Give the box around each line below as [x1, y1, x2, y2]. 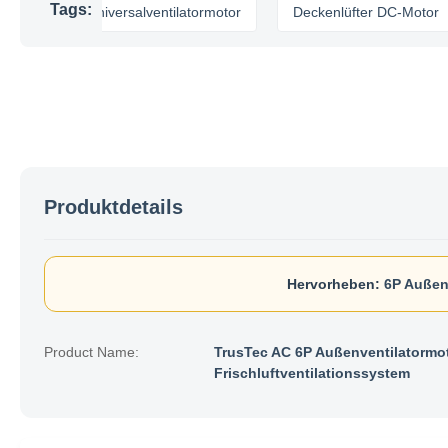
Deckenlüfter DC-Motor [236, 4, 383, 20]
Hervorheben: [286, 276, 380, 292]
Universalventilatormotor [30, 4, 185, 20]
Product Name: [44, 344, 139, 360]
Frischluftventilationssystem [214, 365, 410, 381]
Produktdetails [44, 196, 183, 218]
